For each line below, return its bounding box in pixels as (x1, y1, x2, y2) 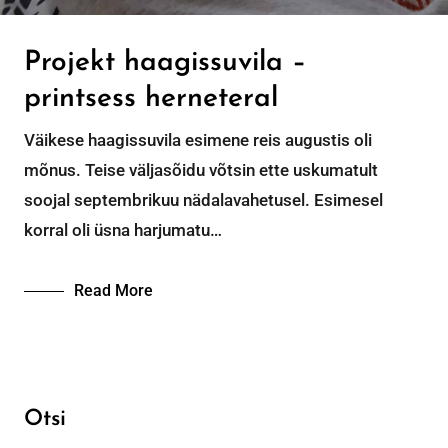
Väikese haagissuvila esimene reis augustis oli (24, 129, 372, 150)
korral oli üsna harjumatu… (24, 219, 222, 240)
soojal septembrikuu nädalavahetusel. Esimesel (24, 189, 383, 210)
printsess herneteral (24, 84, 278, 113)
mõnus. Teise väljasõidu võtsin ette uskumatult (24, 159, 378, 180)
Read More (74, 280, 153, 300)
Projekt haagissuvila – (24, 48, 306, 77)
